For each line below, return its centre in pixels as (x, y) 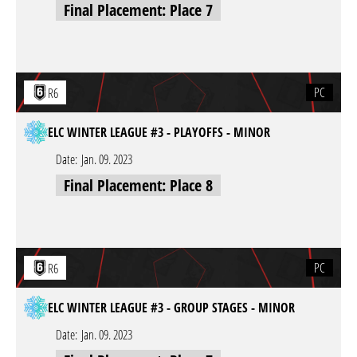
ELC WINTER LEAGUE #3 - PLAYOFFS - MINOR (159, 132)
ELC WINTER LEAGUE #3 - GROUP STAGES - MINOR (171, 308)
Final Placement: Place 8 (138, 185)
